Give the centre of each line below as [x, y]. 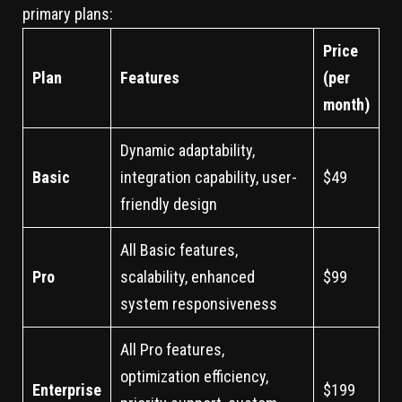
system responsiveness [199, 304]
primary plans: [68, 14]
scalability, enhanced [188, 277]
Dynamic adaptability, [188, 151]
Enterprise [67, 390]
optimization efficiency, [194, 377]
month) [346, 105]
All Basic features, [179, 250]
